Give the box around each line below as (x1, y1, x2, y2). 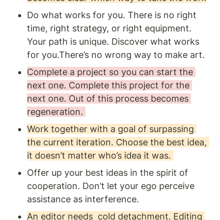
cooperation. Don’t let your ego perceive (27, 180, 194, 191)
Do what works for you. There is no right (27, 9, 196, 20)
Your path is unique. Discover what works (27, 36, 199, 47)
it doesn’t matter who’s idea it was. (27, 150, 173, 161)
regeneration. (27, 106, 85, 117)
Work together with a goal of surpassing (27, 123, 194, 134)
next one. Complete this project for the (27, 80, 190, 90)
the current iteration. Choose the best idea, (27, 137, 207, 147)
